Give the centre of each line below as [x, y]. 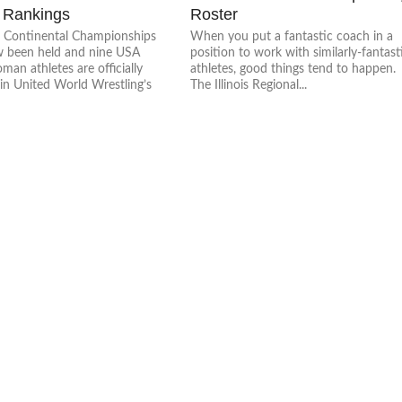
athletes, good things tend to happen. [293, 69]
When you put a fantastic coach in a [292, 36]
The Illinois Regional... [249, 85]
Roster [214, 14]
